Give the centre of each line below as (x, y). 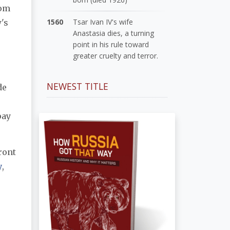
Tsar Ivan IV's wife (103, 22)
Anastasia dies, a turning (114, 33)
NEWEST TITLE (78, 86)
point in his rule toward (111, 44)
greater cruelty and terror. (116, 55)
